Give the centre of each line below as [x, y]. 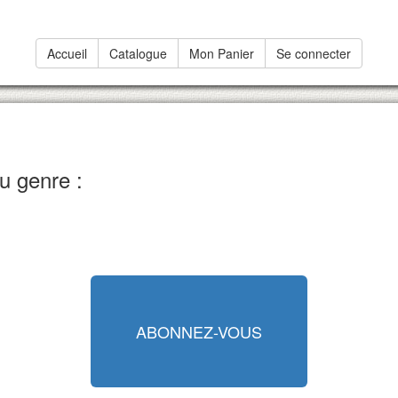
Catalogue [138, 53]
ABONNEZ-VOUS [199, 331]
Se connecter [314, 53]
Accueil [67, 53]
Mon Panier [222, 53]
